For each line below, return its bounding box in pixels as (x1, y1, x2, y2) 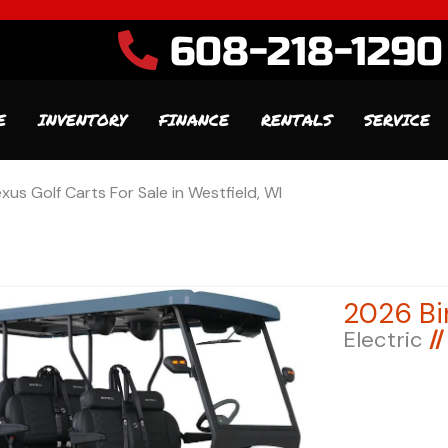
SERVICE (364, 108, 430, 131)
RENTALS (261, 108, 332, 131)
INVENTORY (38, 108, 127, 131)
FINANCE (159, 108, 229, 131)
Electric (343, 324, 430, 354)
